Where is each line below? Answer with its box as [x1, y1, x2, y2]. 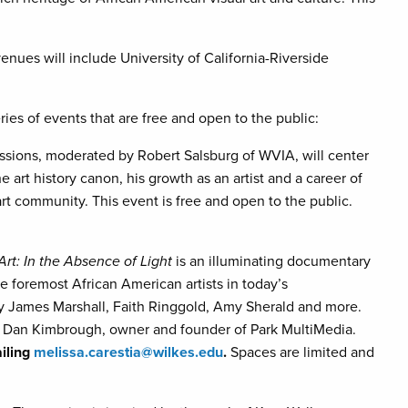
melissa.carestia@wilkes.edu [34, 343, 223, 362]
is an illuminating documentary [172, 252, 371, 270]
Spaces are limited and [227, 343, 374, 362]
